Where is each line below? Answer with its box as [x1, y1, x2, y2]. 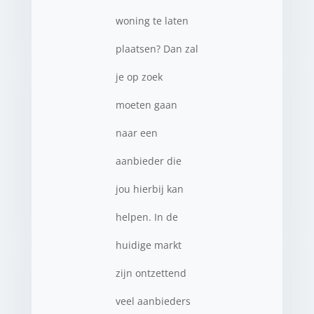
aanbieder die [115, 154, 182, 168]
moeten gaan [115, 98, 177, 111]
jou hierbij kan [115, 182, 184, 196]
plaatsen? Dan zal [115, 42, 198, 55]
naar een [115, 126, 158, 139]
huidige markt [115, 238, 182, 252]
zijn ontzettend [115, 266, 186, 280]
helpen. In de [115, 210, 178, 224]
